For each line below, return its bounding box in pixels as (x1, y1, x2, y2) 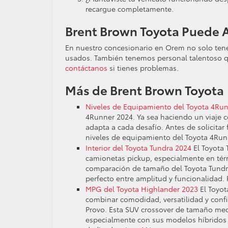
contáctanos (65, 63, 107, 73)
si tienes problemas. (107, 63, 179, 73)
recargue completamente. (85, 4, 174, 14)
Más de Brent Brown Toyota (65, 81, 224, 98)
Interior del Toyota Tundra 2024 (85, 142, 191, 153)
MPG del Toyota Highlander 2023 (85, 184, 198, 194)
